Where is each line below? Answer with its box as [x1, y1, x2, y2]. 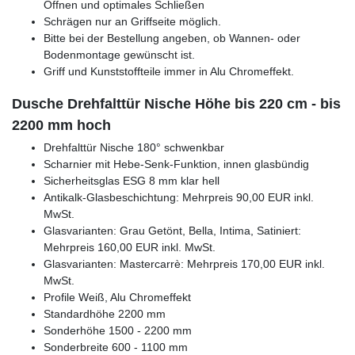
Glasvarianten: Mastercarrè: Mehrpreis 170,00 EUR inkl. [44, 258, 325, 271]
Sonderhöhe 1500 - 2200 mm [44, 324, 192, 338]
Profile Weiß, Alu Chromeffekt [44, 291, 191, 304]
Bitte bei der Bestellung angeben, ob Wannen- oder [44, 32, 300, 45]
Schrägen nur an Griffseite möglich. [44, 15, 221, 29]
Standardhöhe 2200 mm [44, 307, 166, 321]
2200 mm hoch [12, 117, 111, 134]
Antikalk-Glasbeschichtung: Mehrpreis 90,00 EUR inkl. [44, 191, 314, 204]
